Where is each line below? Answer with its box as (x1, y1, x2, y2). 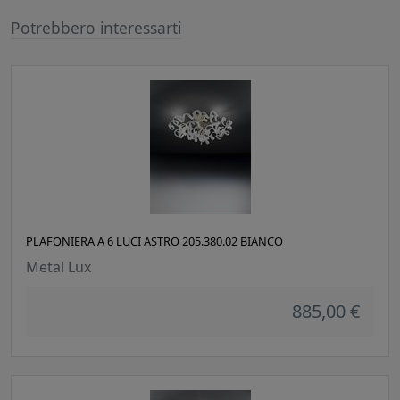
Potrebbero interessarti (11, 17, 181, 39)
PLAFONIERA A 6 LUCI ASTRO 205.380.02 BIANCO (26, 233, 283, 250)
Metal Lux (26, 257, 91, 278)
